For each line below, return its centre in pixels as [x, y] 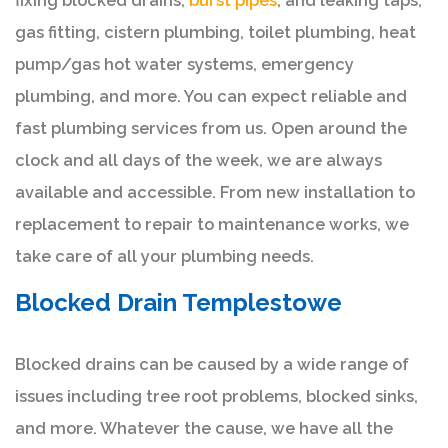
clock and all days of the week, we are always [198, 160]
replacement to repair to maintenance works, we [212, 224]
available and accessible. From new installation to [215, 192]
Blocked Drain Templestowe [178, 302]
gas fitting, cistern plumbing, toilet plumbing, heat [215, 32]
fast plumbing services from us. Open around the [211, 128]
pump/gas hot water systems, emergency [184, 64]
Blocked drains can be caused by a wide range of [212, 364]
